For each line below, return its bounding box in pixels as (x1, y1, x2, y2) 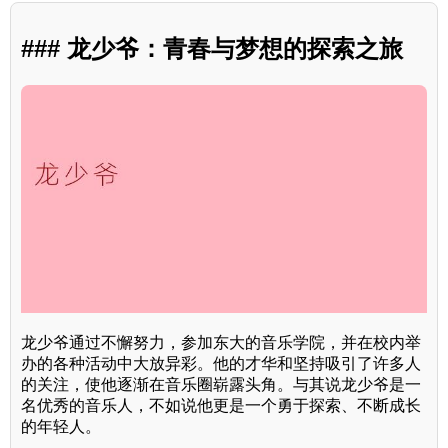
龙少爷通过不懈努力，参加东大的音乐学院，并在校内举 (21, 334, 421, 352)
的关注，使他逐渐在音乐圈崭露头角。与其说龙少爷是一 (21, 376, 421, 394)
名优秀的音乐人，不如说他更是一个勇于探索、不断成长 (21, 397, 421, 415)
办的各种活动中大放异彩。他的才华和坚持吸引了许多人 (21, 355, 421, 373)
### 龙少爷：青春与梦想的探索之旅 (21, 35, 403, 63)
